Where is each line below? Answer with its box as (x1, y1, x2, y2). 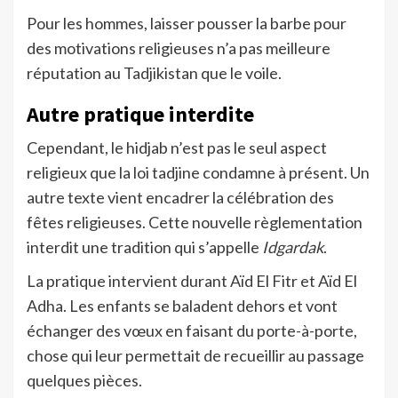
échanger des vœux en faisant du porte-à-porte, (27, 321, 357, 341)
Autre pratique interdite (27, 100, 254, 129)
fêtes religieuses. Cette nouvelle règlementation (27, 212, 362, 233)
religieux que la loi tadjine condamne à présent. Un (27, 163, 370, 183)
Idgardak (262, 237, 323, 258)
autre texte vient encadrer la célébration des (27, 187, 334, 208)
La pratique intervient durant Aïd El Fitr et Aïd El (27, 271, 357, 291)
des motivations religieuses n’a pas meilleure (27, 38, 330, 59)
